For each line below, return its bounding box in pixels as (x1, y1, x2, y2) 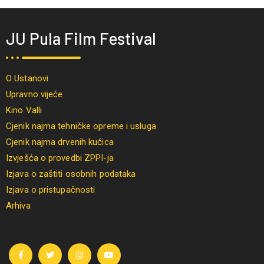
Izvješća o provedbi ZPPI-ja (6, 153, 114, 164)
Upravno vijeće (6, 89, 63, 100)
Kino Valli (6, 105, 42, 116)
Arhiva (6, 200, 31, 212)
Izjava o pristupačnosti (6, 184, 95, 196)
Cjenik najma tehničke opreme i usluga (6, 121, 156, 132)
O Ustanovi (6, 73, 48, 84)
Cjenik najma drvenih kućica (6, 137, 114, 148)
